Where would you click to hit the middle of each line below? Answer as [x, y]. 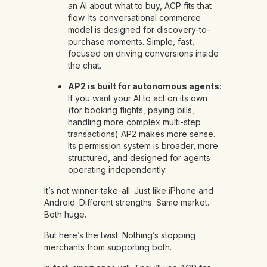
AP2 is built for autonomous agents [144, 86]
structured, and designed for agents [139, 158]
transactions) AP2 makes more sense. [142, 134]
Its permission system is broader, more [143, 146]
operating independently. [117, 170]
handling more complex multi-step [134, 122]
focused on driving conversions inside [143, 54]
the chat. [85, 66]
